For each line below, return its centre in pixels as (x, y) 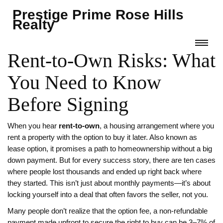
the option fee (128, 211)
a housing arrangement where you (159, 126)
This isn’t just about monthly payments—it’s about (129, 183)
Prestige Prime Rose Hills (98, 15)
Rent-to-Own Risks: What (111, 60)
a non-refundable (180, 211)
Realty (34, 25)
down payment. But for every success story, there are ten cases (111, 160)
